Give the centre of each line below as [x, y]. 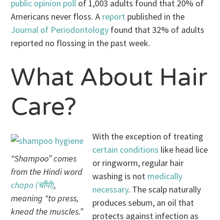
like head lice [183, 149]
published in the [156, 16]
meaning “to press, [45, 198]
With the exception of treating [148, 136]
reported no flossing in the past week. [81, 43]
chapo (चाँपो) [33, 185]
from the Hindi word [47, 171]
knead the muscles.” [47, 211]
